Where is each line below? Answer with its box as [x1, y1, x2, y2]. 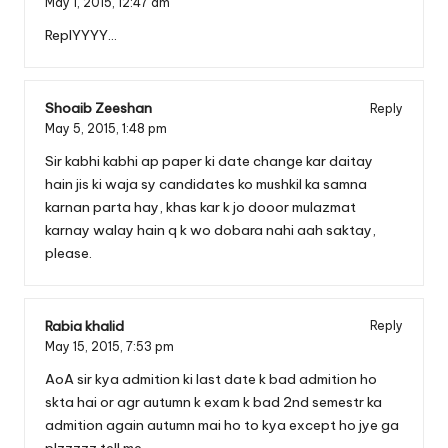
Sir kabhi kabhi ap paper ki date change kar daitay [45, 151, 373, 170]
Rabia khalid [45, 316, 124, 335]
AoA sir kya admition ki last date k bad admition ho [45, 369, 377, 388]
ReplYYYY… [45, 26, 117, 45]
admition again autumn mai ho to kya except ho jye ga [45, 415, 399, 434]
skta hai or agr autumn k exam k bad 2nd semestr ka [45, 392, 382, 411]
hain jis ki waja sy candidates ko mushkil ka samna [45, 174, 367, 193]
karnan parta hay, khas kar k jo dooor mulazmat [45, 197, 356, 216]
